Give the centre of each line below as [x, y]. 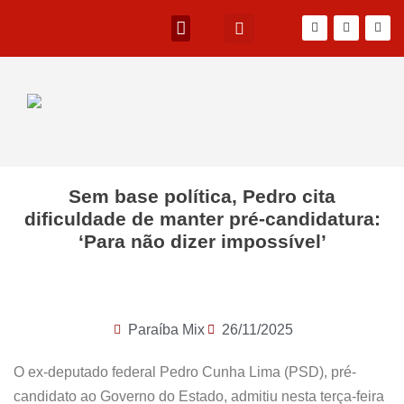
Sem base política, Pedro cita [202, 196]
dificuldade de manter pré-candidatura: [202, 219]
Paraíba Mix [166, 330]
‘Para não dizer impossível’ [202, 241]
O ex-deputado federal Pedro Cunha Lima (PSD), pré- [185, 372]
